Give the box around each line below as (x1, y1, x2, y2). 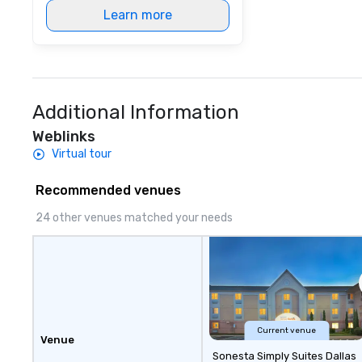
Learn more (103, 7, 172, 23)
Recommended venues (36, 183, 181, 198)
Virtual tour (52, 147, 112, 161)
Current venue (257, 326, 317, 335)
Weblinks (32, 128, 95, 145)
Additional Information (32, 101, 239, 124)
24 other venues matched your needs (36, 211, 233, 225)
